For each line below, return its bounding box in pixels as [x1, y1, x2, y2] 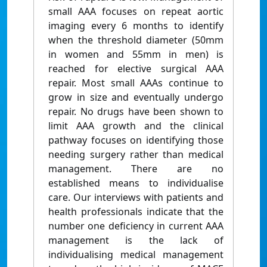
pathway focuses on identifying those [48, 133, 223, 147]
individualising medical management [48, 248, 223, 262]
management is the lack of [48, 234, 223, 247]
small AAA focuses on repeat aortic [48, 5, 223, 18]
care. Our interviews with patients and [48, 191, 223, 204]
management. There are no [48, 162, 223, 176]
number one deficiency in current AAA [48, 219, 223, 233]
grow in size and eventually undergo [48, 91, 223, 104]
